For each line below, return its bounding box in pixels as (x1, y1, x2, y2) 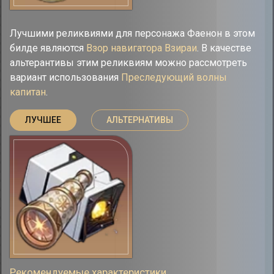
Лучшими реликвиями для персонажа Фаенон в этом (10, 28, 255, 39)
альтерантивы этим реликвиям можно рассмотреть (10, 57, 247, 68)
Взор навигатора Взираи (86, 42, 197, 54)
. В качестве (197, 42, 251, 54)
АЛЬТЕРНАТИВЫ (106, 115, 173, 125)
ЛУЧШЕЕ (25, 115, 61, 125)
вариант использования (10, 72, 121, 83)
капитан (10, 86, 46, 98)
